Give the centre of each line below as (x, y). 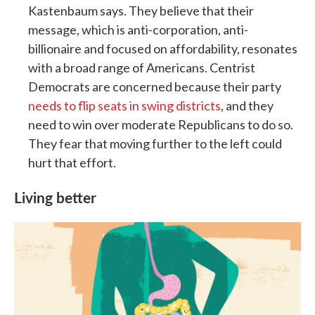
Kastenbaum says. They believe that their (141, 11)
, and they (247, 106)
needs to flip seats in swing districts (124, 106)
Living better (55, 197)
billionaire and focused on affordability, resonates (163, 49)
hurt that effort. (72, 163)
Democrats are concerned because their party (155, 87)
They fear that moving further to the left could (155, 144)
